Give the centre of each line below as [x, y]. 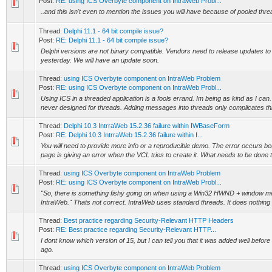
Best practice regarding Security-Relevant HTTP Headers [149, 220]
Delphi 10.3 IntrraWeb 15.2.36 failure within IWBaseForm [147, 126]
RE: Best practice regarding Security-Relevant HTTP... [136, 229]
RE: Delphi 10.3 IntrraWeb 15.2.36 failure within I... [129, 135]
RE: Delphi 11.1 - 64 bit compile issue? [112, 40]
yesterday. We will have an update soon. [100, 60]
